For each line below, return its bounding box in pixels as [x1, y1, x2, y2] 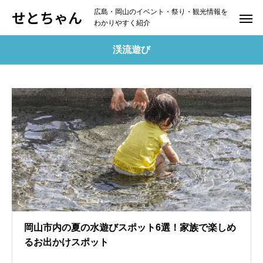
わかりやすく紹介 [94, 19, 150, 27]
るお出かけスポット [24, 237, 109, 247]
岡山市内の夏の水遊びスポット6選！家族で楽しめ [24, 222, 236, 232]
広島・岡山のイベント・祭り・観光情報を [94, 8, 228, 16]
